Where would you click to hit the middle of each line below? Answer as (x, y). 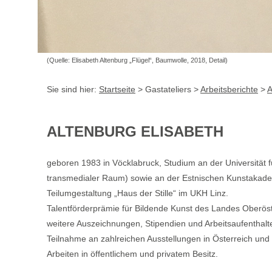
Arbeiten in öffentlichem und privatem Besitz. (132, 254)
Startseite (117, 89)
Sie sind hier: (73, 89)
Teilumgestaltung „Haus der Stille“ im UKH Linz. (138, 193)
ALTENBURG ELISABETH (135, 131)
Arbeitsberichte (229, 89)
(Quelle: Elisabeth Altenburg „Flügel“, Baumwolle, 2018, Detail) (137, 60)
